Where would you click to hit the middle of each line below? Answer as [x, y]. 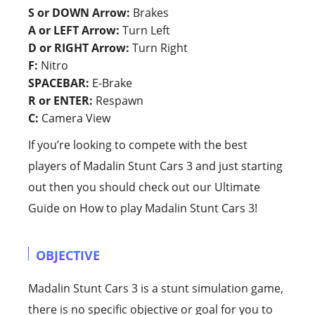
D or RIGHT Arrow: [79, 47]
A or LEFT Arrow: [74, 30]
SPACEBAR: [59, 83]
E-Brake [111, 83]
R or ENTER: [60, 100]
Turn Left [145, 30]
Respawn [118, 100]
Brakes [149, 12]
